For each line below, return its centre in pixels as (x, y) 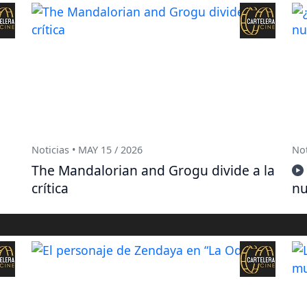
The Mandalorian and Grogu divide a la (153, 170)
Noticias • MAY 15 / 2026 (87, 149)
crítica (50, 188)
